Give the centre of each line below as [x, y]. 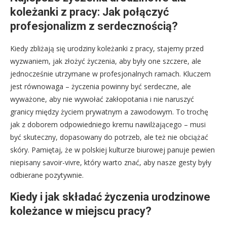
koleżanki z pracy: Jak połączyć [89, 12]
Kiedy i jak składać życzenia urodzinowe [110, 197]
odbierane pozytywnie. [47, 175]
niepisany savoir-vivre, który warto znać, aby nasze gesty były [111, 162]
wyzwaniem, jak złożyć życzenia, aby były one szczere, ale [106, 61]
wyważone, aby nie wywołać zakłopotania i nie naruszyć [102, 99]
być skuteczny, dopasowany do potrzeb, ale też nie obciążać [109, 137]
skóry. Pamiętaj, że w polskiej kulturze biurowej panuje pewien [112, 150]
